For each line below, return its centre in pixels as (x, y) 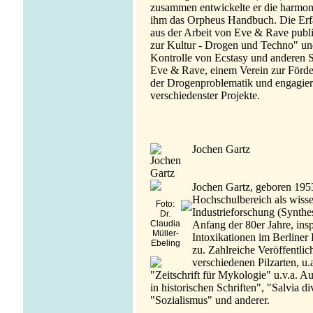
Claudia (165, 223)
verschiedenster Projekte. (205, 95)
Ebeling (165, 243)
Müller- (165, 233)
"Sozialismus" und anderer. (210, 300)
